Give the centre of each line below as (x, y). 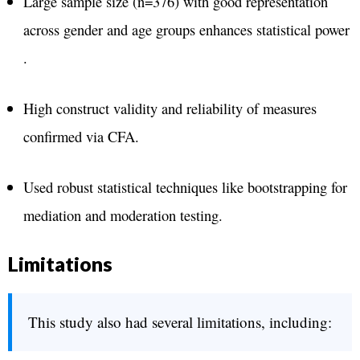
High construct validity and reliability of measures (170, 108)
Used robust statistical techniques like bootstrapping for (185, 186)
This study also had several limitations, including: (180, 322)
